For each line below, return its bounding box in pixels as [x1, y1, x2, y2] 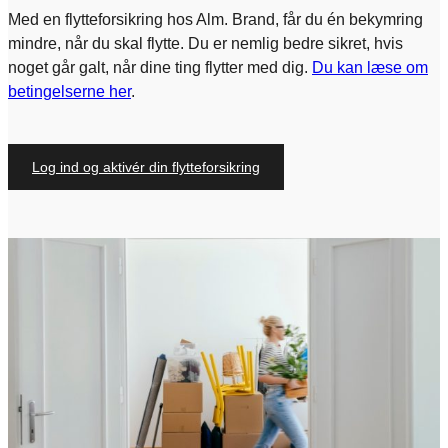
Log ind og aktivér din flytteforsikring [32, 158, 260, 175]
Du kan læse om [312, 58, 428, 76]
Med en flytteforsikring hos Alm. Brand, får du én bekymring [8, 10, 423, 28]
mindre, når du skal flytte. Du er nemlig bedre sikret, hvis [8, 34, 403, 52]
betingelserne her [8, 82, 131, 100]
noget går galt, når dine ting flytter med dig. [8, 58, 312, 76]
